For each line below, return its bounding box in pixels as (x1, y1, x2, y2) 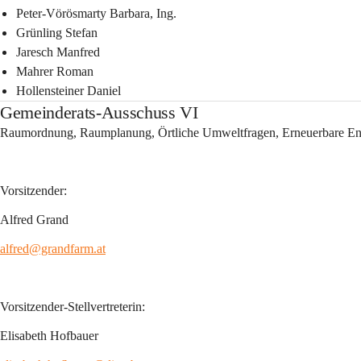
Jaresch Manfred (16, 45, 100, 59)
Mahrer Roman (16, 64, 93, 78)
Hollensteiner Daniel (16, 84, 121, 98)
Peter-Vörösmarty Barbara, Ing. (16, 6, 176, 20)
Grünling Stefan (16, 26, 98, 39)
